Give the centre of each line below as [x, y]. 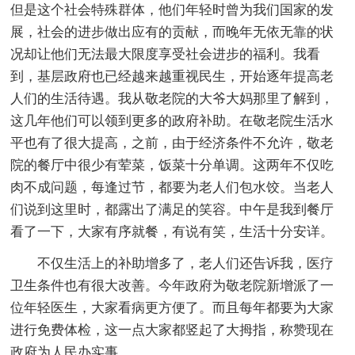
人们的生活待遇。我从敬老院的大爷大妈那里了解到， [172, 98]
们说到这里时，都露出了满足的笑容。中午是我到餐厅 [172, 209]
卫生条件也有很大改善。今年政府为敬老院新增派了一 [172, 285]
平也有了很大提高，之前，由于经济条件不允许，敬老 [172, 143]
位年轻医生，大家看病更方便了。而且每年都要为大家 [172, 307]
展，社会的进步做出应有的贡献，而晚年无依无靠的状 [172, 32]
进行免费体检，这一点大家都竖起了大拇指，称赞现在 [172, 330]
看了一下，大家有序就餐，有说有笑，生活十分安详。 [172, 231]
